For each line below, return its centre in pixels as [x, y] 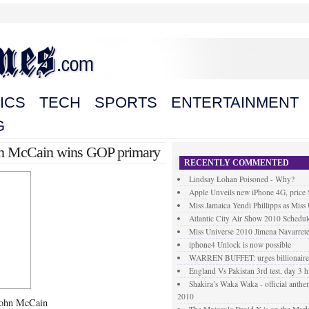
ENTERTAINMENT [235, 102]
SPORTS [126, 102]
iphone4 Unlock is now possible [240, 245]
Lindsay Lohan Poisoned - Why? [241, 179]
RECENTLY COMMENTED [237, 163]
